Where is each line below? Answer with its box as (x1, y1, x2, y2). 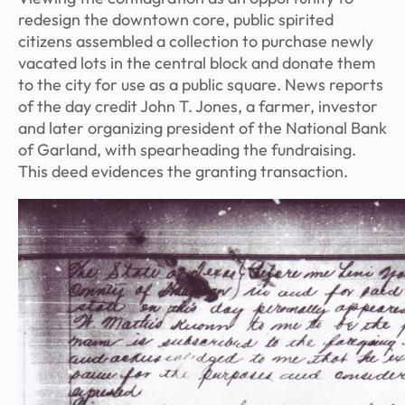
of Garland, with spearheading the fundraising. (18, 139, 356, 160)
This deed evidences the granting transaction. (18, 161, 348, 182)
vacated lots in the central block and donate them (18, 52, 375, 73)
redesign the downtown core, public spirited (18, 9, 334, 30)
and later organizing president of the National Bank (18, 118, 387, 138)
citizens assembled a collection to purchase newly (18, 31, 373, 52)
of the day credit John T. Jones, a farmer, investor (18, 96, 378, 117)
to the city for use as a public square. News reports (18, 74, 383, 95)
